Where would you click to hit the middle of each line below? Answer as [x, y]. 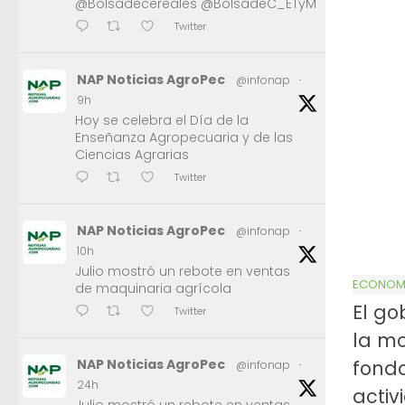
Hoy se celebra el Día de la [162, 121]
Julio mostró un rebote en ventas [183, 272]
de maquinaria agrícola [153, 289]
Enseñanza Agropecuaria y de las [184, 138]
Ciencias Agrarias [132, 155]
